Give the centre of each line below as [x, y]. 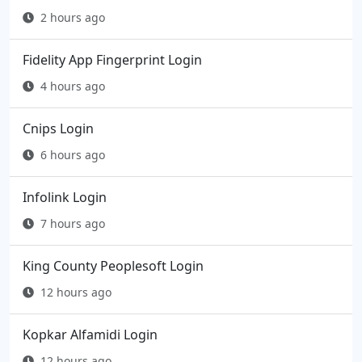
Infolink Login [65, 198]
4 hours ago [73, 86]
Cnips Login [58, 129]
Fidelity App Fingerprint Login [112, 60]
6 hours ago [73, 155]
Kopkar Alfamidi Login [90, 335]
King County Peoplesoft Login [113, 266]
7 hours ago [73, 224]
